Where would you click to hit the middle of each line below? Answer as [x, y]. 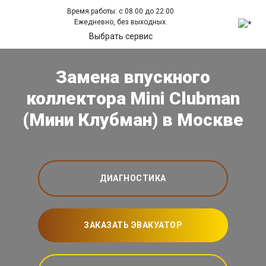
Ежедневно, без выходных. [121, 22]
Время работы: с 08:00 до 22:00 [121, 11]
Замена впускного [133, 77]
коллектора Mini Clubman [133, 99]
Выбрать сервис [121, 36]
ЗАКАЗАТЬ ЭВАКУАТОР [133, 225]
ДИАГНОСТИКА [133, 178]
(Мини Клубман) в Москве [133, 120]
